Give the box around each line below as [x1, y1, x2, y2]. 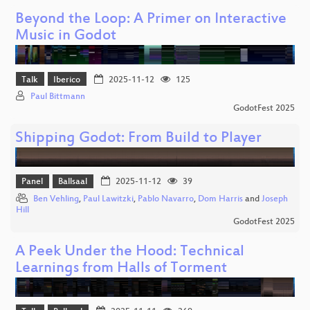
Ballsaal [58, 177, 88, 188]
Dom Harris [198, 194, 243, 204]
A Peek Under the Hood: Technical [15, 243, 244, 261]
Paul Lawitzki [83, 194, 134, 204]
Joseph [262, 194, 288, 204]
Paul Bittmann [30, 91, 85, 102]
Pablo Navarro [138, 194, 194, 204]
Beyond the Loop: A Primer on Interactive [15, 11, 286, 29]
